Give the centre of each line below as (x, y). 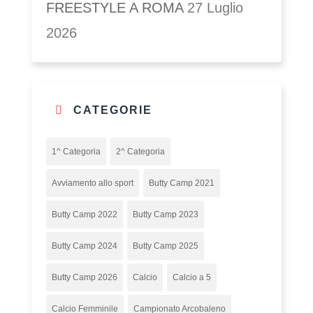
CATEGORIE (113, 110)
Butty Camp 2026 (85, 277)
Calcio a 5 (192, 277)
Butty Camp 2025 (166, 246)
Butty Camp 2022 (85, 214)
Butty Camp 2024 (85, 246)
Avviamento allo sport (93, 183)
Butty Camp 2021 (182, 183)
